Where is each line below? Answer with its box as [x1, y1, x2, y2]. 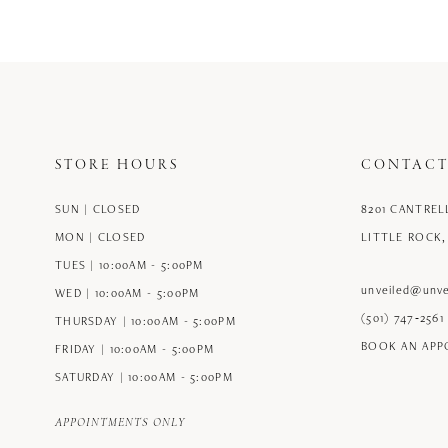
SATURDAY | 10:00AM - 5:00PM [55, 369, 233, 385]
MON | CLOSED [55, 229, 146, 245]
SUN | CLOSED [55, 201, 141, 217]
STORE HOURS [55, 156, 179, 176]
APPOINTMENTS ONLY [55, 417, 185, 430]
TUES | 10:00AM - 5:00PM [55, 257, 204, 273]
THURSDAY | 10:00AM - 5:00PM [55, 313, 236, 329]
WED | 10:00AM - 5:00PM [55, 285, 200, 301]
